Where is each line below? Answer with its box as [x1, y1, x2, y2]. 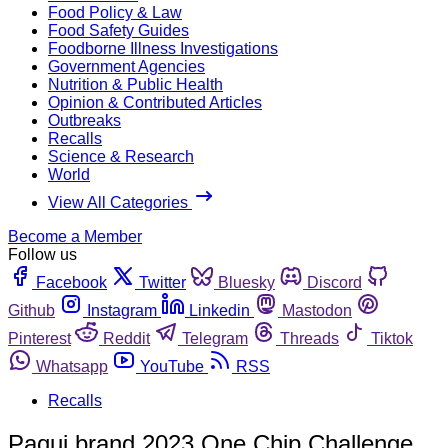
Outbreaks [48, 111, 121, 129]
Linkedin [189, 301, 250, 319]
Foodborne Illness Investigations [48, 39, 278, 57]
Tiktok [371, 329, 413, 347]
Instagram [87, 301, 157, 319]
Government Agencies [48, 57, 205, 75]
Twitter [139, 273, 186, 291]
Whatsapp [36, 357, 108, 375]
